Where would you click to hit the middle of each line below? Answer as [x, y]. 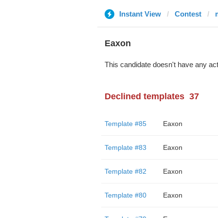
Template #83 [125, 147]
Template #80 [125, 195]
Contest [188, 14]
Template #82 [125, 171]
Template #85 [125, 124]
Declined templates [144, 96]
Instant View [140, 14]
